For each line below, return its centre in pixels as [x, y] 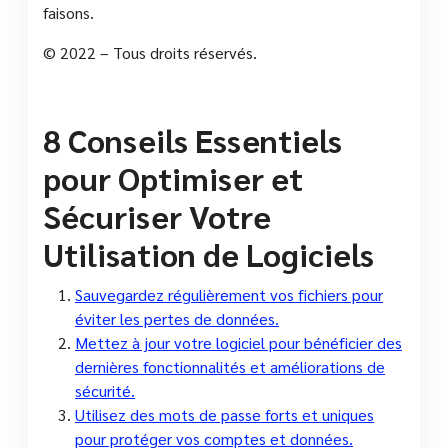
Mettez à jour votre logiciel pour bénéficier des [238, 342]
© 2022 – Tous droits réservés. [150, 52]
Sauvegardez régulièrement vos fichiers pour [229, 294]
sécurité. [105, 390]
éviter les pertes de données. [177, 318]
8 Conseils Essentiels [192, 139]
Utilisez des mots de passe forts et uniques [224, 414]
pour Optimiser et [173, 177]
